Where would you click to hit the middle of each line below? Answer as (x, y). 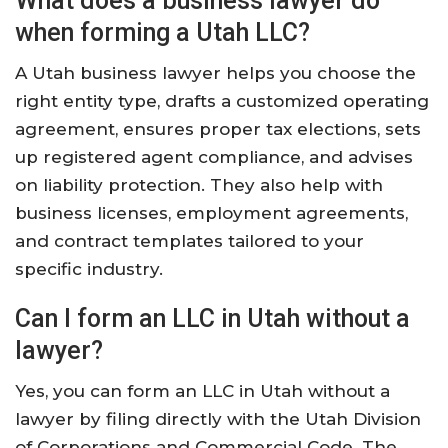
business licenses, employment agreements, (211, 213)
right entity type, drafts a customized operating (222, 101)
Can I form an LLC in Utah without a (212, 319)
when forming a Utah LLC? (162, 33)
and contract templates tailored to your (189, 241)
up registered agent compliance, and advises (214, 157)
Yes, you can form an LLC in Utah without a (202, 391)
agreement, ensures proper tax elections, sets (218, 129)
